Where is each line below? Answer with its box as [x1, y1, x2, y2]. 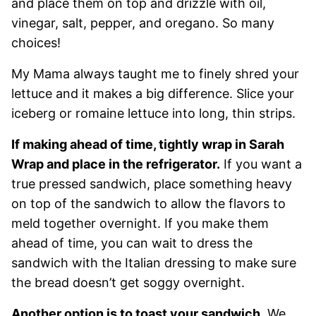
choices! [11, 35, 61, 50]
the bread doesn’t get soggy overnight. [11, 275, 245, 290]
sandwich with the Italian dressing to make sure [11, 255, 296, 270]
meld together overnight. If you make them [11, 216, 269, 231]
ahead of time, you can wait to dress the [11, 236, 253, 250]
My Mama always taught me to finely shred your [11, 66, 299, 81]
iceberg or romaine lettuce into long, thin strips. [11, 106, 296, 121]
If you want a [220, 157, 302, 171]
